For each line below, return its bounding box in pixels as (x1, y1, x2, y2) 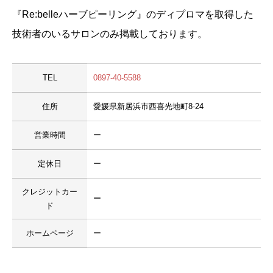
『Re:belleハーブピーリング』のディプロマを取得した (12, 9, 253, 19)
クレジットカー (22, 187, 77, 196)
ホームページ (26, 229, 74, 238)
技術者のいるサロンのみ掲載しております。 (12, 29, 207, 39)
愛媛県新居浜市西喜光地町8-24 (93, 102, 204, 111)
